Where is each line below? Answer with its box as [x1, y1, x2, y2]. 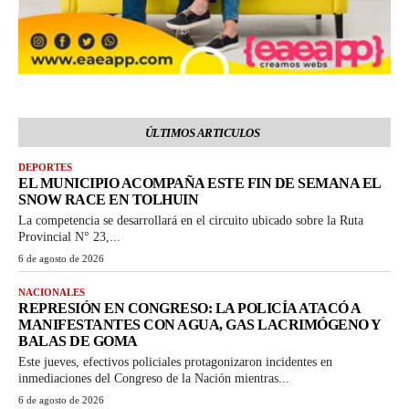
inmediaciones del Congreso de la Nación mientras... [18, 371, 289, 385]
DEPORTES [18, 161, 72, 173]
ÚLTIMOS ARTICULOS [144, 125, 260, 140]
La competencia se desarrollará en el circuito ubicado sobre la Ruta [18, 213, 363, 227]
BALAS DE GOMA [18, 332, 138, 349]
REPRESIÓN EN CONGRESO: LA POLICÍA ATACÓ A [18, 299, 362, 316]
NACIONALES [18, 286, 85, 298]
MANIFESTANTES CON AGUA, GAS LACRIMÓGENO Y [18, 316, 382, 332]
